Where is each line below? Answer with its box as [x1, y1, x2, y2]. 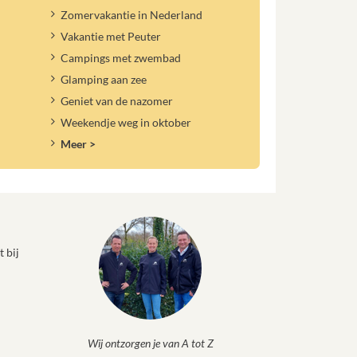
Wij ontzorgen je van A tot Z [87, 335, 214, 350]
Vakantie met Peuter [61, 29, 162, 44]
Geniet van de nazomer [61, 93, 174, 108]
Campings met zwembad [61, 51, 182, 65]
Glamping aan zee [61, 73, 147, 87]
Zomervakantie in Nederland [61, 8, 203, 22]
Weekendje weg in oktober [61, 115, 192, 129]
